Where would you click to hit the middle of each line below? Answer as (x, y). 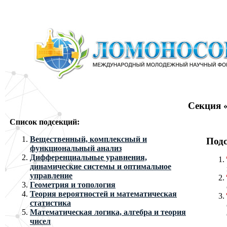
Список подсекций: (45, 122)
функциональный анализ (76, 148)
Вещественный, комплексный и (88, 139)
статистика (50, 203)
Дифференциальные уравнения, (88, 157)
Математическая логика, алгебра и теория (108, 212)
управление (51, 176)
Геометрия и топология (73, 185)
